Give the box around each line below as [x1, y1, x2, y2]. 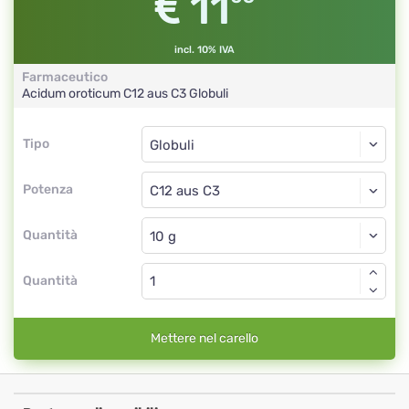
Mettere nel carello [151, 330, 258, 346]
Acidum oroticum [22, 86, 123, 101]
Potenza [23, 182, 73, 197]
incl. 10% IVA [174, 44, 235, 56]
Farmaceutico [22, 69, 108, 85]
